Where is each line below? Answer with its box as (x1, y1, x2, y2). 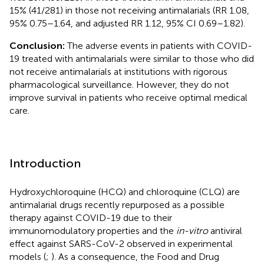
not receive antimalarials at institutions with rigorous (9, 65, 227, 77)
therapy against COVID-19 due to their (9, 212, 172, 223)
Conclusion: (9, 39, 65, 51)
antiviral (208, 225, 242, 236)
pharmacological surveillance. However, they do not (9, 78, 229, 90)
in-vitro (176, 225, 208, 236)
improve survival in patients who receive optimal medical (9, 91, 247, 103)
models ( (9, 250, 46, 262)
